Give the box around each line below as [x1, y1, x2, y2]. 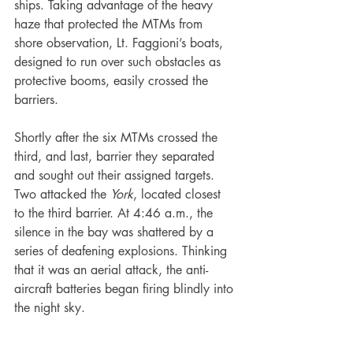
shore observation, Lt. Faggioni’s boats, [14, 35, 227, 52]
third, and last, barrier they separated [14, 148, 218, 165]
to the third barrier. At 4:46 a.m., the [14, 205, 217, 222]
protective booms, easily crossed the [14, 72, 212, 90]
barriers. [14, 91, 58, 109]
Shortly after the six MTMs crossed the [14, 129, 221, 147]
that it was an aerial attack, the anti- [14, 262, 208, 279]
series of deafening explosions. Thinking [14, 243, 231, 260]
